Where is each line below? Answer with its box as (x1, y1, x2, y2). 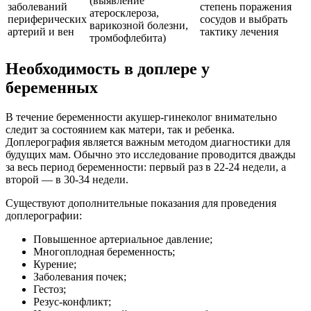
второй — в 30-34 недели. (6, 174, 128, 186)
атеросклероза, (90, 6, 159, 19)
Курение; (33, 258, 76, 271)
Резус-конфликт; (33, 296, 111, 308)
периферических (8, 12, 87, 25)
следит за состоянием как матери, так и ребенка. (6, 124, 235, 136)
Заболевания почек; (33, 271, 126, 283)
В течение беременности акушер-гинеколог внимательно (6, 111, 277, 124)
